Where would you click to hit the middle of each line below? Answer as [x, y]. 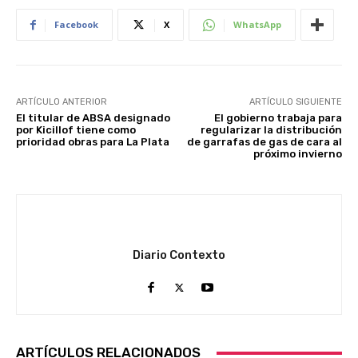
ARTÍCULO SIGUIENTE [295, 102]
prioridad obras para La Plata [93, 142]
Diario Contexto [179, 255]
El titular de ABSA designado [93, 118]
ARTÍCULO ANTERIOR [62, 102]
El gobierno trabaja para [278, 118]
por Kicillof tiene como [76, 130]
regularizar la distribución [271, 130]
